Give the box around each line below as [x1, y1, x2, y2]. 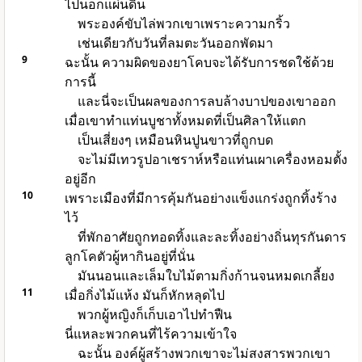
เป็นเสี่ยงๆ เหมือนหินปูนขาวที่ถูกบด [77, 131, 273, 149]
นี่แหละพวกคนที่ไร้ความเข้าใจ [64, 325, 237, 343]
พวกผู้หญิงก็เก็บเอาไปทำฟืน [77, 305, 232, 324]
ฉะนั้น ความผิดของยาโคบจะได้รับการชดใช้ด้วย [64, 53, 334, 72]
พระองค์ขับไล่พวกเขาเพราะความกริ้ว [77, 15, 290, 33]
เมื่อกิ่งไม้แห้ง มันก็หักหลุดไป [64, 286, 225, 305]
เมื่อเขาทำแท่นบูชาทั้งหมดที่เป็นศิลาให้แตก [64, 112, 306, 130]
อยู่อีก [64, 170, 96, 188]
